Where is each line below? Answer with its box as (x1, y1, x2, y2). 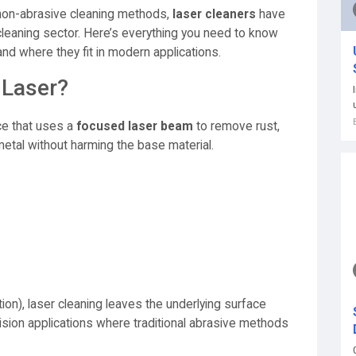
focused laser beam (76, 119, 193, 133)
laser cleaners (172, 7, 256, 21)
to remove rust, (193, 119, 280, 133)
